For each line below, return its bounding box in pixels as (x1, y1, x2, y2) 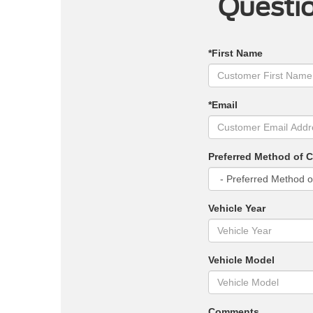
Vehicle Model (208, 254, 275, 266)
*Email (208, 99, 238, 111)
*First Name (208, 48, 263, 59)
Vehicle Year (208, 203, 265, 214)
